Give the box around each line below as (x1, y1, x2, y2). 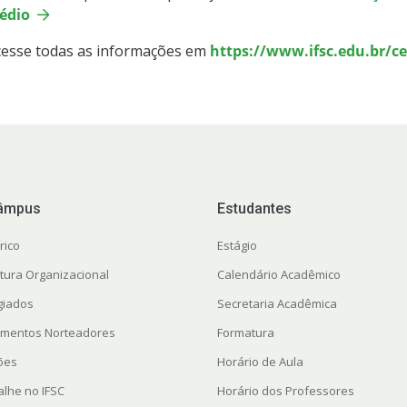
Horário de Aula (216, 353, 303, 371)
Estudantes (216, 200, 292, 218)
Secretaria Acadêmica (216, 295, 337, 313)
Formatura (216, 324, 274, 342)
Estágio (216, 237, 257, 254)
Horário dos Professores (216, 382, 354, 400)
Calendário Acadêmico (216, 266, 341, 283)
